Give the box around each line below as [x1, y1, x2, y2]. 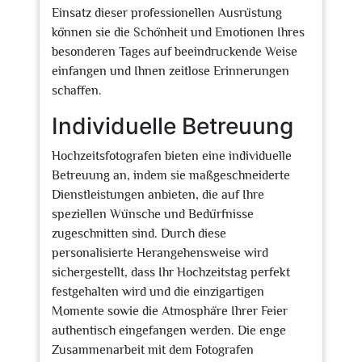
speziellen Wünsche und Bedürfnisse [52, 207, 254, 221]
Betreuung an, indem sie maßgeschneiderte [52, 168, 290, 183]
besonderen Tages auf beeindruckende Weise [52, 44, 297, 59]
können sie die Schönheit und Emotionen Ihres [52, 25, 305, 40]
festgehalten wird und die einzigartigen [52, 284, 264, 299]
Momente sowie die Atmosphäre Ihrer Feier [52, 304, 288, 318]
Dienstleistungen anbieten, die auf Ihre [52, 187, 264, 202]
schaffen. [52, 83, 102, 98]
